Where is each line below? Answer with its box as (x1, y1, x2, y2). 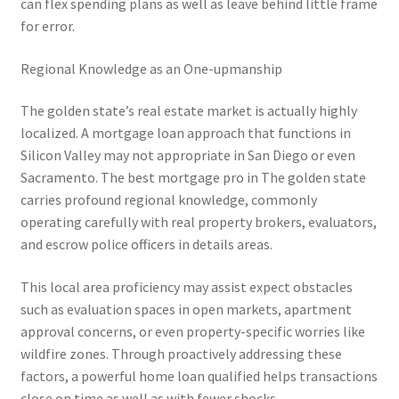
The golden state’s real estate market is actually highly (20, 102, 357, 120)
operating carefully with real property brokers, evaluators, (20, 213, 377, 232)
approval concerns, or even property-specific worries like (20, 322, 365, 341)
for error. (20, 17, 75, 36)
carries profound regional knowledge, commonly (20, 191, 317, 209)
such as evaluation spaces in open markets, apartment (20, 300, 352, 319)
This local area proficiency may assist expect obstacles (20, 278, 353, 297)
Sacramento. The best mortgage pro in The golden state (20, 168, 366, 187)
